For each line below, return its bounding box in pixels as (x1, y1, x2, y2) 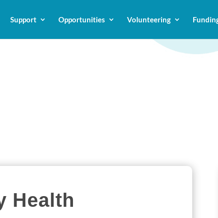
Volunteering (127, 15, 171, 24)
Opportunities (58, 15, 105, 24)
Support (10, 15, 36, 24)
